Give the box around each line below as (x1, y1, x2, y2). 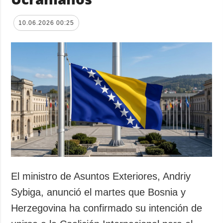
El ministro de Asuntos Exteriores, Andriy (11, 171, 191, 182)
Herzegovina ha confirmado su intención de (11, 203, 203, 214)
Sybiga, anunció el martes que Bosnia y (11, 187, 186, 198)
